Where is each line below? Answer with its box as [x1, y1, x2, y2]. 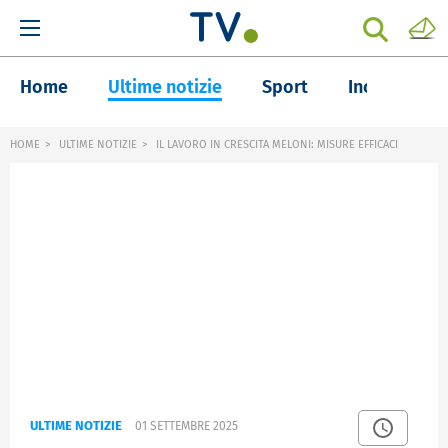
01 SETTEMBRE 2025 [135, 419, 238, 434]
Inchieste [348, 76, 423, 98]
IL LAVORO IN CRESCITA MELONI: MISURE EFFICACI [153, 138, 398, 151]
